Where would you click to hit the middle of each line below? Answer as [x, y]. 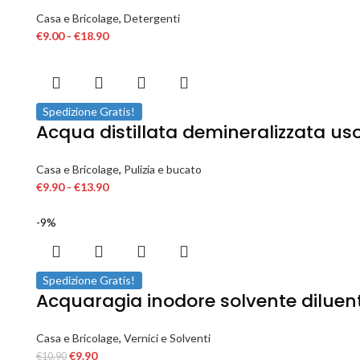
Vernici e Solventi [167, 338]
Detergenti [152, 18]
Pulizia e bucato [163, 170]
